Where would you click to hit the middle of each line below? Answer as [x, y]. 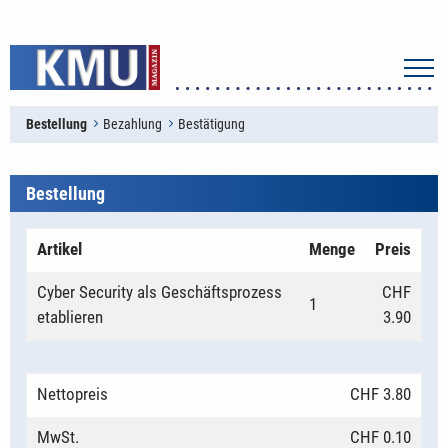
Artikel [59, 249]
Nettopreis [72, 394]
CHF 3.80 [380, 394]
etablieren [70, 317]
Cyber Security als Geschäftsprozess [159, 292]
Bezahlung [132, 124]
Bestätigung [211, 124]
